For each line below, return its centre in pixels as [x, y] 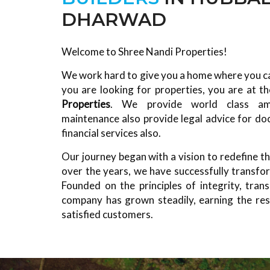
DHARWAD [114, 20]
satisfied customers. [107, 214]
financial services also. [111, 133]
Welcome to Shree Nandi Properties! [144, 51]
